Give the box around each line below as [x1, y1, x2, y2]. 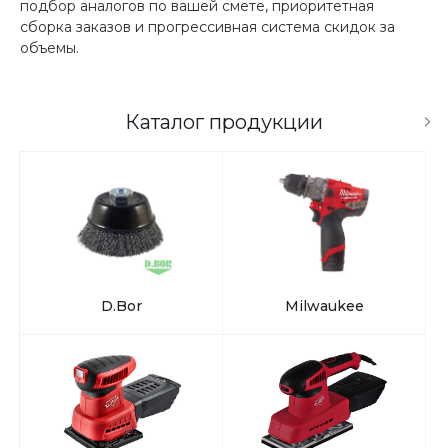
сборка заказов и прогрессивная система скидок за [20, 18, 395, 37]
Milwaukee [284, 296, 364, 315]
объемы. [20, 39, 79, 58]
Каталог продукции [125, 110, 323, 135]
